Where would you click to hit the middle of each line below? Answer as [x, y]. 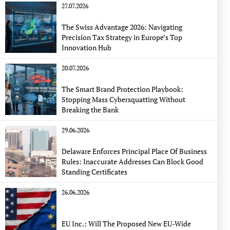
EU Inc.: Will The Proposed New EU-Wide [127, 224]
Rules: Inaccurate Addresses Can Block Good [132, 161]
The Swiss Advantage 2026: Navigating [122, 27]
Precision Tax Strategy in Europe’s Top [122, 37]
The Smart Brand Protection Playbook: [122, 89]
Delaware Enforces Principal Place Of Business [134, 151]
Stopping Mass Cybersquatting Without [123, 99]
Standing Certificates [94, 172]
